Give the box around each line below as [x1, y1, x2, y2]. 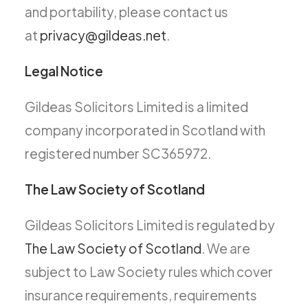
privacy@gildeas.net [40, 27, 166, 43]
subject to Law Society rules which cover [25, 263, 273, 280]
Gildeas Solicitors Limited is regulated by [25, 217, 275, 233]
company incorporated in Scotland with [25, 122, 265, 138]
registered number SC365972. [25, 145, 211, 162]
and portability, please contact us [25, 3, 228, 20]
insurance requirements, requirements [25, 287, 257, 303]
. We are [201, 240, 250, 256]
